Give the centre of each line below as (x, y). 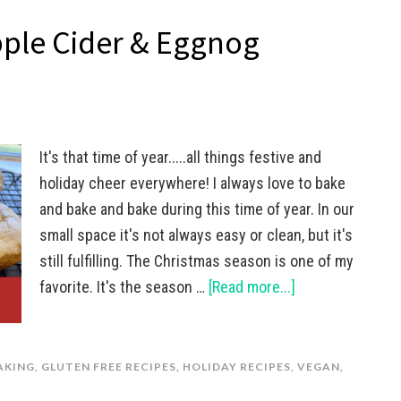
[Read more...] (252, 287)
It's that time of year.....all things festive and (180, 157)
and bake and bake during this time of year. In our (197, 209)
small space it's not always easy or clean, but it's (196, 235)
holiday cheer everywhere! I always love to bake (192, 183)
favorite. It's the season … (124, 287)
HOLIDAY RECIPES (237, 367)
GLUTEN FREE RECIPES (109, 367)
